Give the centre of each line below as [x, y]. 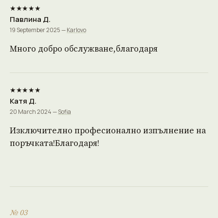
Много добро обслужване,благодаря [84, 49]
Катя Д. [23, 101]
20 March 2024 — [34, 112]
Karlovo [76, 30]
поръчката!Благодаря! [54, 143]
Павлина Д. [30, 19]
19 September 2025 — [38, 30]
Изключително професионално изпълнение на [108, 130]
